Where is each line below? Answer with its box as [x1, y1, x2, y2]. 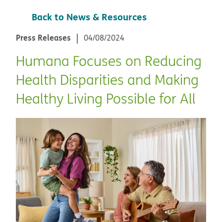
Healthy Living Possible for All [16, 89, 196, 108]
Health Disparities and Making [16, 70, 199, 89]
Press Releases [16, 32, 71, 43]
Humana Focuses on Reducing [16, 52, 202, 70]
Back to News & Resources [32, 10, 147, 23]
